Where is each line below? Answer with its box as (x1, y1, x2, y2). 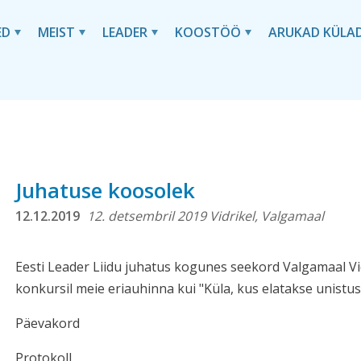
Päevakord (15, 314, 81, 333)
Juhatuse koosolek (15, 176, 196, 205)
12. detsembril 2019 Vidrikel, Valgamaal (87, 207, 325, 226)
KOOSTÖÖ (175, 23, 241, 41)
